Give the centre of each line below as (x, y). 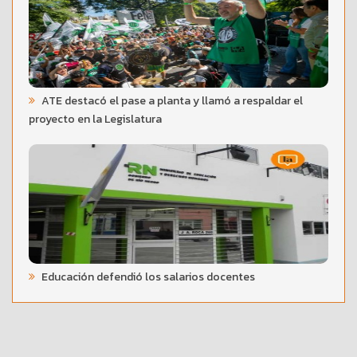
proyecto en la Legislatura (95, 119)
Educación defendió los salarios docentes (147, 277)
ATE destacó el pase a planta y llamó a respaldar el (171, 100)
